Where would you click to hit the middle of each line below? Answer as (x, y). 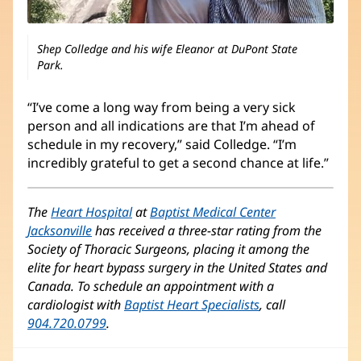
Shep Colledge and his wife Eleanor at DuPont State (168, 49)
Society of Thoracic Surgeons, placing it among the (168, 249)
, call (272, 304)
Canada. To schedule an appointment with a (151, 286)
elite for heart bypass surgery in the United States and (177, 267)
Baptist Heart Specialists (192, 304)
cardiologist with (76, 304)
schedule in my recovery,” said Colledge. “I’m (162, 144)
